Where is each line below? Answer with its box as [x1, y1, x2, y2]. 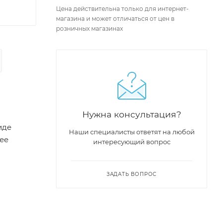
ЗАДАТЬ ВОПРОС [106, 170, 157, 177]
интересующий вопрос [93, 137, 170, 146]
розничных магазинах [56, 24, 123, 32]
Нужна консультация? [82, 109, 181, 119]
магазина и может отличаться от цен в [56, 14, 174, 22]
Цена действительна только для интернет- [56, 4, 189, 12]
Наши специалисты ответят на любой [68, 127, 195, 136]
